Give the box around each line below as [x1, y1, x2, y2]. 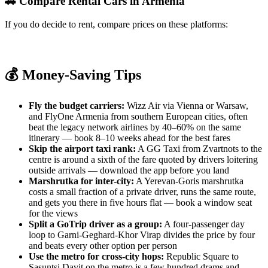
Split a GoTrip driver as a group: [29, 219, 162, 230]
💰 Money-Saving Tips [5, 67, 141, 83]
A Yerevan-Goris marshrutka [134, 176, 243, 187]
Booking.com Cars [164, 41, 235, 52]
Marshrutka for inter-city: [29, 176, 134, 187]
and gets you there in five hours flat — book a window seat [29, 197, 252, 208]
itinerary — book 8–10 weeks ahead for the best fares [29, 133, 230, 144]
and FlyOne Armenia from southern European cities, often [29, 111, 248, 122]
